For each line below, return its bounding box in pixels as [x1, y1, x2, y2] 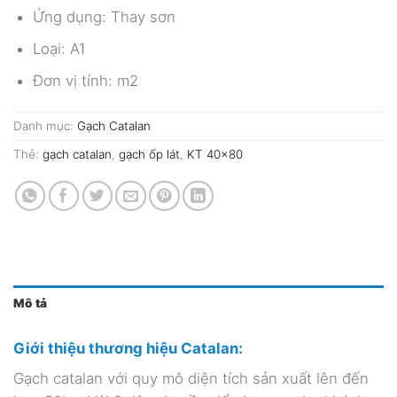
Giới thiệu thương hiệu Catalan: [13, 339, 243, 357]
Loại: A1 [32, 40, 85, 58]
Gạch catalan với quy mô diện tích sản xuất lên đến [13, 370, 369, 388]
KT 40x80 [187, 147, 243, 162]
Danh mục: [13, 119, 77, 134]
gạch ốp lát [119, 147, 180, 162]
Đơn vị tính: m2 [32, 72, 138, 90]
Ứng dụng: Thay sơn [32, 8, 175, 27]
